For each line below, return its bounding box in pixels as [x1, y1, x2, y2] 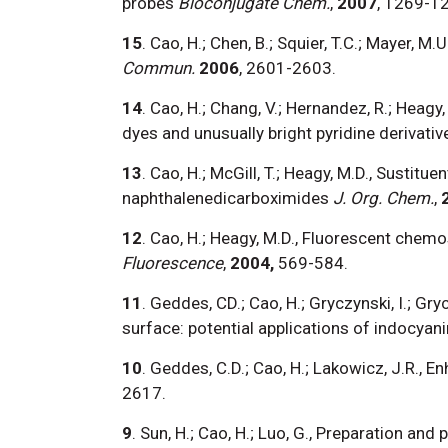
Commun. [122, 57, 195, 78]
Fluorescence [122, 252, 223, 273]
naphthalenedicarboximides [122, 187, 329, 208]
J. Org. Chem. [333, 187, 434, 208]
